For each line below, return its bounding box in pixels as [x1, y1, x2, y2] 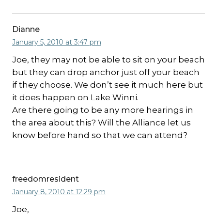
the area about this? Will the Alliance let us [12, 118, 191, 127]
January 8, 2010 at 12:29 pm [12, 187, 106, 196]
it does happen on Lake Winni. [12, 93, 139, 102]
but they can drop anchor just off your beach [12, 67, 200, 77]
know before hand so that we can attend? [12, 130, 187, 140]
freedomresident [12, 174, 79, 184]
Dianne [12, 25, 40, 34]
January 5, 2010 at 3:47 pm [12, 38, 101, 46]
